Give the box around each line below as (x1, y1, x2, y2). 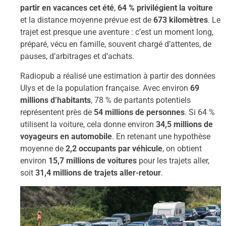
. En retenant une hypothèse (112, 131, 210, 141)
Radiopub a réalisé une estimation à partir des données (20, 71, 215, 81)
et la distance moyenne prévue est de (20, 15, 153, 25)
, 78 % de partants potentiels (91, 95, 191, 105)
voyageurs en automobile (20, 131, 112, 141)
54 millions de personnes (94, 107, 185, 117)
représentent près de (20, 107, 94, 117)
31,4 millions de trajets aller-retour (35, 167, 161, 178)
